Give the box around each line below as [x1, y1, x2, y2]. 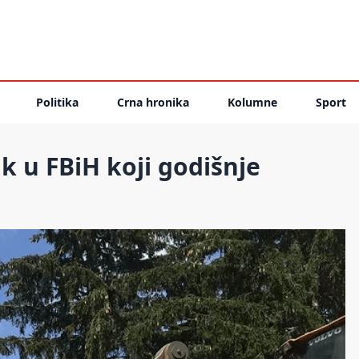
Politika [36, 95, 79, 110]
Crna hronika [117, 95, 189, 110]
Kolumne [228, 95, 277, 110]
